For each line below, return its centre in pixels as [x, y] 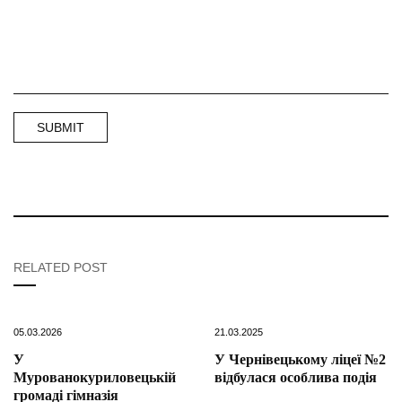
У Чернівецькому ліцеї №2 [300, 360]
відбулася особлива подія [296, 378]
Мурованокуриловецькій [95, 378]
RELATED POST [61, 268]
